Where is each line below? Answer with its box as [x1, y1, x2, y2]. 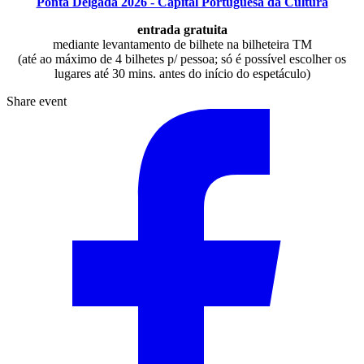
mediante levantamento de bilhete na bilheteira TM [52, 37, 312, 51]
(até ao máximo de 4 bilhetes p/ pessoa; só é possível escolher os [18, 51, 346, 66]
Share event [6, 93, 67, 108]
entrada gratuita [136, 22, 227, 37]
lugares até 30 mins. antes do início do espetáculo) [54, 66, 310, 80]
